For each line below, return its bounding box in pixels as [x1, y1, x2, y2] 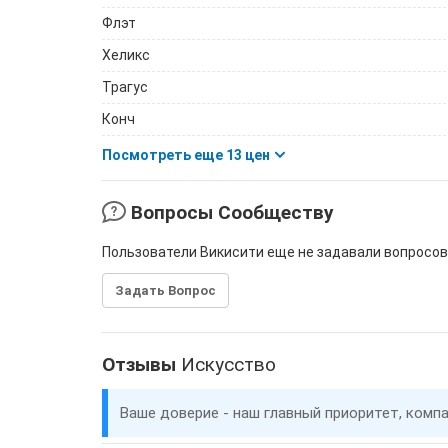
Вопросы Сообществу [126, 201, 334, 225]
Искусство [181, 353, 276, 377]
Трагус [102, 79, 148, 95]
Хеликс [102, 47, 150, 63]
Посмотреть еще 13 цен [102, 147, 273, 163]
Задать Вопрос [115, 283, 216, 299]
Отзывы [102, 353, 181, 377]
